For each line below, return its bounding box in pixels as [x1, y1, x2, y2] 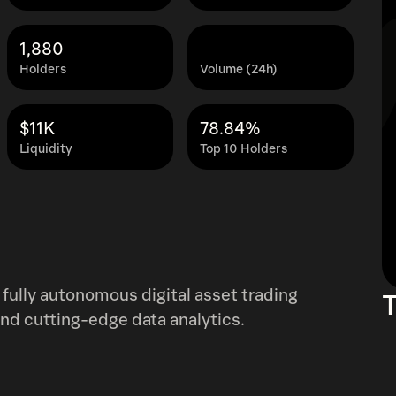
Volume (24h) [200, 62, 278, 77]
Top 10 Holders [200, 141, 287, 156]
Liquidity [19, 141, 72, 156]
